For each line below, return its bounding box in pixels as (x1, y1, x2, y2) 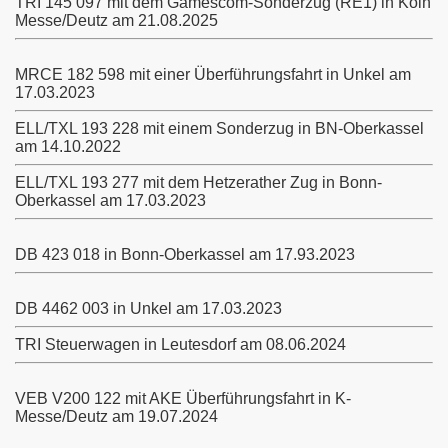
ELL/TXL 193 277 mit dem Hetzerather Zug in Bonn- (15, 174, 382, 191)
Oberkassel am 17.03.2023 (15, 192, 206, 209)
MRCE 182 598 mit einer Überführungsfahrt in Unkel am (15, 66, 411, 83)
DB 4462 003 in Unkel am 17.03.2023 (15, 300, 282, 317)
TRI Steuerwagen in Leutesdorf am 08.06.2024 (15, 336, 346, 353)
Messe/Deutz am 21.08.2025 (15, 12, 218, 29)
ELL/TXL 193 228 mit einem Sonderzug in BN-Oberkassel (15, 120, 424, 137)
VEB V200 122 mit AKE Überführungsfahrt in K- (15, 390, 351, 407)
